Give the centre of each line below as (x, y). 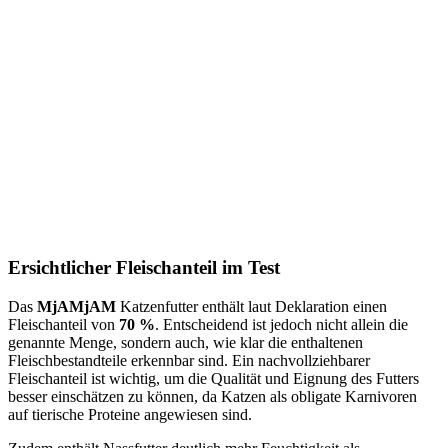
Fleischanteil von (63, 324)
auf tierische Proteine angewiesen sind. (130, 414)
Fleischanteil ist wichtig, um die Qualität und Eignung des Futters (213, 378)
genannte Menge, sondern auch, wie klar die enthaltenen (185, 342)
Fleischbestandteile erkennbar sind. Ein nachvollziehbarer (189, 360)
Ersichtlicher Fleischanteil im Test (144, 268)
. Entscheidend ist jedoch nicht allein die (281, 324)
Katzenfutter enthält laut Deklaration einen (253, 306)
